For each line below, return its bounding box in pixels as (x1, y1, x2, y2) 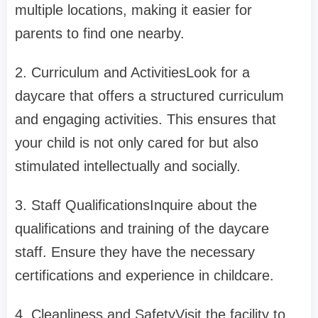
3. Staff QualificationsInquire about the (15, 197, 257, 214)
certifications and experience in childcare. (15, 268, 274, 284)
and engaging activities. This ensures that (15, 111, 276, 128)
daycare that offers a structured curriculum (15, 88, 284, 104)
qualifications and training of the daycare (15, 221, 269, 237)
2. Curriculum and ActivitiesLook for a (15, 65, 250, 81)
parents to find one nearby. (15, 26, 185, 42)
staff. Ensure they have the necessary (15, 244, 255, 261)
